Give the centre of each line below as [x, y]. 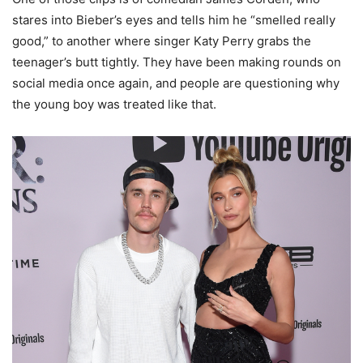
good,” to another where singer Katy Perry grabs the [162, 41]
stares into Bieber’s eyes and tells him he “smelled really [174, 20]
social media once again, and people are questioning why [176, 83]
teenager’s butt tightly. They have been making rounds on [177, 62]
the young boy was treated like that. [114, 105]
